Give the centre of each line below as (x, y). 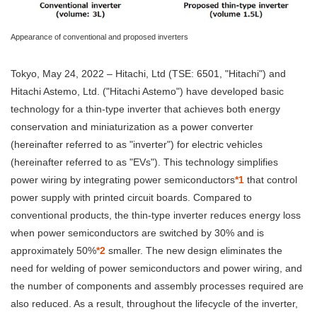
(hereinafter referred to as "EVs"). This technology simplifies (144, 162)
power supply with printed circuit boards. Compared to (131, 197)
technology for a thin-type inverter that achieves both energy (145, 109)
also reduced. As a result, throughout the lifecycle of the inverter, (154, 303)
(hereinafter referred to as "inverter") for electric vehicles (137, 144)
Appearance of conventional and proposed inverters (99, 36)
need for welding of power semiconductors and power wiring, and (156, 268)
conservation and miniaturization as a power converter (132, 126)
